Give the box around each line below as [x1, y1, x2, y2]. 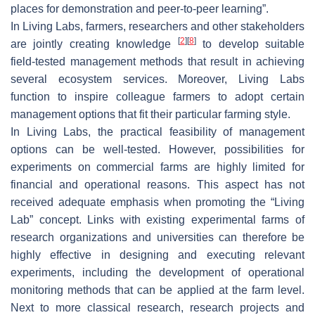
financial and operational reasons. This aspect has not [11, 178, 304, 191]
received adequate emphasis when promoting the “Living [11, 195, 304, 208]
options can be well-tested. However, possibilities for [11, 143, 304, 155]
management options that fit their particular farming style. [11, 108, 290, 120]
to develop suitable [195, 37, 305, 50]
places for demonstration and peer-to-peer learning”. [11, 2, 269, 15]
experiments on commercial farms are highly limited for [11, 160, 304, 173]
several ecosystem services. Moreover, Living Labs [11, 72, 304, 85]
